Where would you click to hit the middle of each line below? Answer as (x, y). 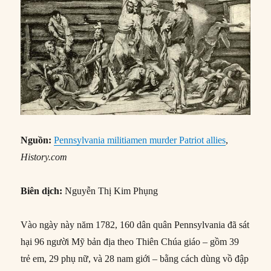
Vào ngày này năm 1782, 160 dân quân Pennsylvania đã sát (135, 224)
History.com (44, 157)
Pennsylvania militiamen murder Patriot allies (140, 140)
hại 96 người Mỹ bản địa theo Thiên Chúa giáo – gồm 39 (130, 241)
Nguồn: (36, 140)
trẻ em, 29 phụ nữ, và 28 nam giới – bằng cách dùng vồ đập (135, 258)
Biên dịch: (42, 191)
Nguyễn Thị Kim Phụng (110, 191)
